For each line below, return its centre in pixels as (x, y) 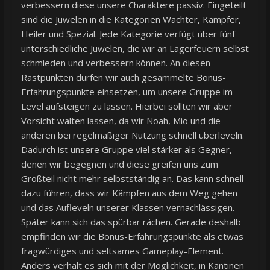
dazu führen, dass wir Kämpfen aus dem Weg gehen (129, 193)
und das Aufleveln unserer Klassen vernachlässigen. (127, 208)
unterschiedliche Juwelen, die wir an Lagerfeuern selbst (135, 49)
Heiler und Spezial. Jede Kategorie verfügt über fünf (128, 34)
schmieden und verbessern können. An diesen (115, 63)
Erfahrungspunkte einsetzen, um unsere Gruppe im (127, 92)
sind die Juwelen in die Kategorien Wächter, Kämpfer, (131, 20)
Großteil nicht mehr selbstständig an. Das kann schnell (132, 179)
